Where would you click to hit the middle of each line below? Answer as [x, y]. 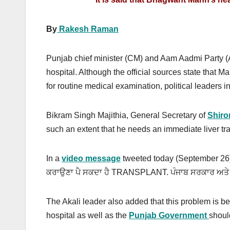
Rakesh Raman [88, 29]
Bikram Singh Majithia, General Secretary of [127, 116]
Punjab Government [169, 216]
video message [91, 159]
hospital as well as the [88, 216]
